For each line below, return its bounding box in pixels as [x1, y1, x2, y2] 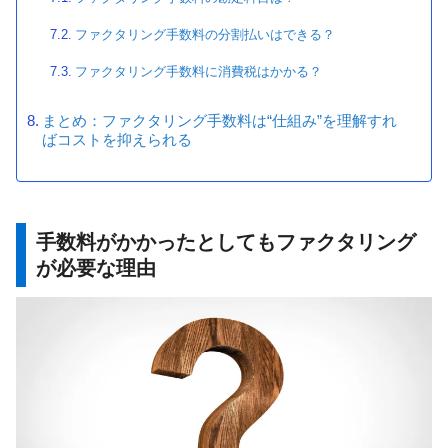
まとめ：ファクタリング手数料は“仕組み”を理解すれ [41, 112, 397, 129]
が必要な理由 [36, 256, 157, 279]
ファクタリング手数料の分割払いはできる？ [74, 27, 335, 43]
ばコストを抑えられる [41, 131, 192, 148]
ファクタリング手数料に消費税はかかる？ [74, 64, 322, 80]
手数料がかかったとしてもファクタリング [36, 230, 417, 253]
